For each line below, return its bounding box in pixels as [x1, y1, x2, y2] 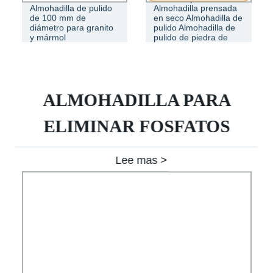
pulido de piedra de [154, 32, 228, 42]
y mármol [29, 32, 66, 42]
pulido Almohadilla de [154, 22, 235, 32]
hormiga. [154, 41, 188, 52]
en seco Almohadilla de [154, 12, 243, 23]
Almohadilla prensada [154, 2, 237, 13]
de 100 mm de [29, 12, 86, 23]
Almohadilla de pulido [29, 2, 112, 13]
